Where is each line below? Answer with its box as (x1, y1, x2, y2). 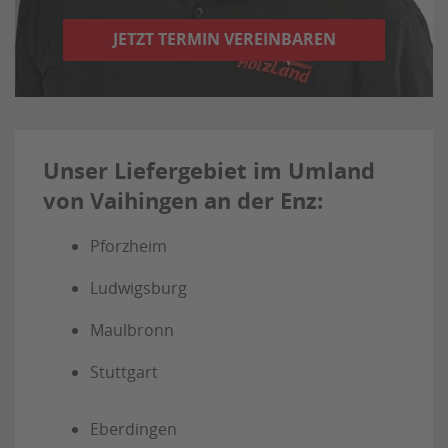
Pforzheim (90, 235, 167, 258)
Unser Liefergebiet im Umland (43, 155, 375, 187)
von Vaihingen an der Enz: (43, 185, 323, 217)
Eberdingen (90, 418, 177, 441)
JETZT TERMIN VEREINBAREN (112, 28, 336, 51)
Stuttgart (90, 361, 158, 384)
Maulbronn (90, 319, 174, 342)
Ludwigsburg (90, 277, 187, 300)
